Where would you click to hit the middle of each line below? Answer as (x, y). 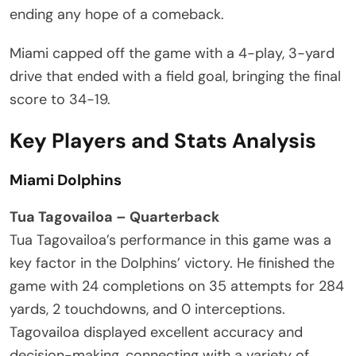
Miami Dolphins (66, 180)
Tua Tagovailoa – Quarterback (114, 217)
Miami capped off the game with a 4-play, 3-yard (172, 53)
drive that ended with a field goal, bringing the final (175, 76)
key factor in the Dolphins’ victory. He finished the (172, 263)
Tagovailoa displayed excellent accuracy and (156, 332)
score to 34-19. (60, 99)
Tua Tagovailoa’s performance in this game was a (170, 240)
